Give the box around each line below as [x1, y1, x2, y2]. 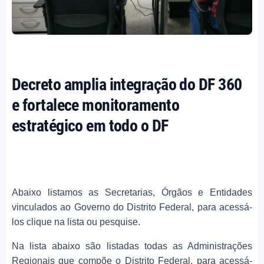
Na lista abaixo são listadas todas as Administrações [12, 241, 252, 252]
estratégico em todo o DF [12, 116, 169, 136]
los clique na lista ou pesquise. [12, 217, 140, 227]
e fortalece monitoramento [12, 95, 180, 115]
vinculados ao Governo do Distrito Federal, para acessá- [12, 202, 252, 213]
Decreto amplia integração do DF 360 [12, 75, 242, 95]
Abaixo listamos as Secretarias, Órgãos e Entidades [12, 187, 252, 198]
